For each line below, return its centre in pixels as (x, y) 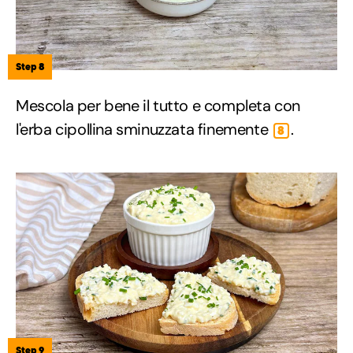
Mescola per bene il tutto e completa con (158, 106)
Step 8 (30, 67)
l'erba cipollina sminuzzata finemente (144, 130)
